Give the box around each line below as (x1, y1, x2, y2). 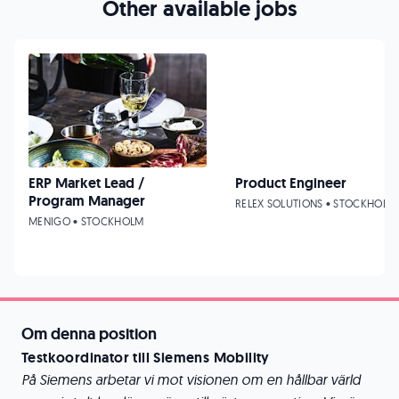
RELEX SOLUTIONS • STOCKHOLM (235, 197, 397, 210)
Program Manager (28, 191, 145, 210)
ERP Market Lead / (28, 174, 144, 192)
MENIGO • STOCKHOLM (28, 215, 144, 228)
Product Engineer (235, 174, 346, 192)
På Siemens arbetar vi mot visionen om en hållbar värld (21, 370, 361, 388)
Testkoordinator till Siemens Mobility (21, 348, 270, 367)
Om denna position (21, 323, 157, 345)
